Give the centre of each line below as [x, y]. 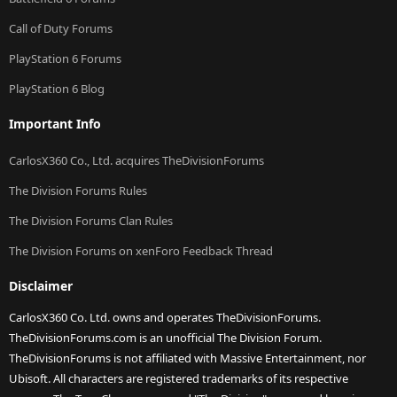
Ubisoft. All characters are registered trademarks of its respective [179, 379]
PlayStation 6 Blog [57, 89]
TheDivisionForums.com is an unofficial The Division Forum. [165, 338]
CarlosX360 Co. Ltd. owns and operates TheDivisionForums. [165, 318]
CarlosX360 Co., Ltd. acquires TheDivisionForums [136, 161]
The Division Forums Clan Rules [91, 221]
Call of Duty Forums [61, 29]
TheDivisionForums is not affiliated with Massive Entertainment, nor [187, 358]
